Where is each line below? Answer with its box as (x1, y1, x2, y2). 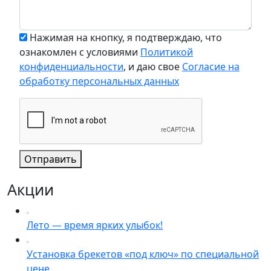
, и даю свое (123, 60, 182, 73)
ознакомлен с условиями (19, 45, 140, 59)
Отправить (24, 152, 77, 166)
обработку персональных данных (19, 74, 179, 88)
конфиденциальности (19, 60, 123, 73)
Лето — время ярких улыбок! (27, 218, 163, 232)
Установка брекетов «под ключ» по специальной (27, 247, 259, 261)
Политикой (140, 45, 193, 59)
